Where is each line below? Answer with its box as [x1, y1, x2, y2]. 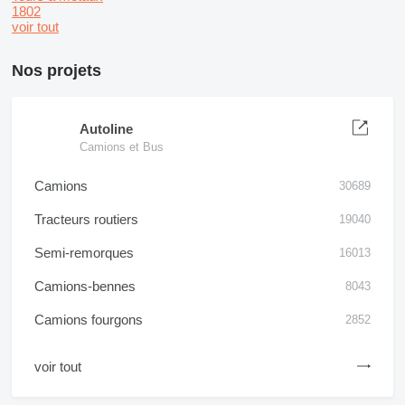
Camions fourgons [34, 312, 143, 327]
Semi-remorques [34, 245, 134, 260]
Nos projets [12, 61, 101, 80]
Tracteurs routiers [34, 212, 138, 227]
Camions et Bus [80, 140, 164, 154]
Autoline [80, 121, 133, 137]
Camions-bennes [34, 278, 136, 294]
